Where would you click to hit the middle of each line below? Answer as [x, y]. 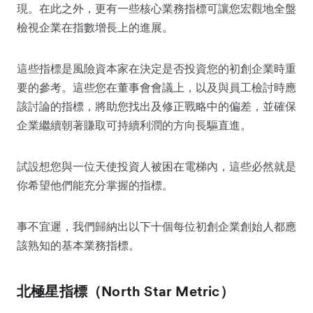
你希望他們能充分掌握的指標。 [95, 185]
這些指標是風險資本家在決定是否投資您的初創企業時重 [156, 68]
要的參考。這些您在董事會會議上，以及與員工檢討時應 [156, 87]
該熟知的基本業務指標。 [78, 245]
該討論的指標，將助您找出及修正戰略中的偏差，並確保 [156, 106]
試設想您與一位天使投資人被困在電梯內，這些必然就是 [156, 166]
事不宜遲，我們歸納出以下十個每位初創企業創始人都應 [156, 226]
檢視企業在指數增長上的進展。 [95, 27]
